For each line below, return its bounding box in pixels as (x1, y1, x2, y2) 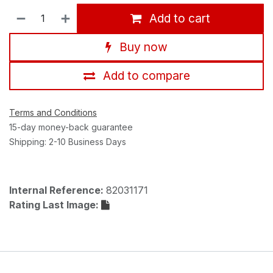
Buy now (116, 40, 168, 55)
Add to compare (102, 68, 190, 83)
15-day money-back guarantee (9, 121, 133, 132)
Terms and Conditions (9, 107, 97, 118)
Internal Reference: (9, 183, 106, 196)
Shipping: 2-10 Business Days (9, 136, 126, 147)
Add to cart (146, 11, 211, 26)
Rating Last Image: (9, 198, 101, 211)
